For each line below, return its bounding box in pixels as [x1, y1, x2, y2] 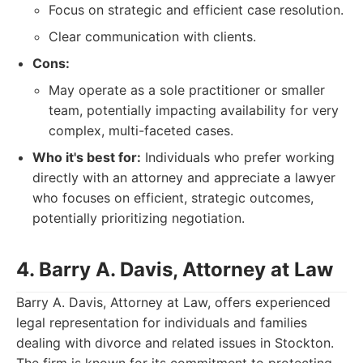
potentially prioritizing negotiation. [32, 210, 245, 226]
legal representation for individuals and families [16, 314, 307, 331]
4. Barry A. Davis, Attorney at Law [16, 258, 333, 281]
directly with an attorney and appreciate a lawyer [32, 169, 335, 186]
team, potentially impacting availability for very [49, 102, 339, 118]
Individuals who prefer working [141, 149, 335, 165]
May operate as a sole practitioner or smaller [49, 82, 325, 98]
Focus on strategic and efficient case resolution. [49, 2, 344, 18]
